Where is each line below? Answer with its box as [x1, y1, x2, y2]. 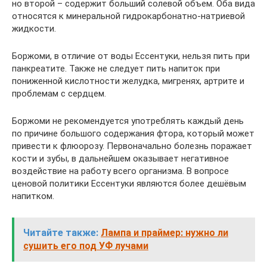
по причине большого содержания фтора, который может [12, 128, 254, 139]
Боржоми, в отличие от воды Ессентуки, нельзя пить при [12, 51, 250, 62]
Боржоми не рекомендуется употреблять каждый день [12, 116, 244, 127]
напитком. [12, 191, 54, 202]
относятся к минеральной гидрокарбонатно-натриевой [12, 11, 245, 22]
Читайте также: [23, 227, 98, 239]
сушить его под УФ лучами [23, 240, 148, 252]
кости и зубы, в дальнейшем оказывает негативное [12, 153, 229, 164]
